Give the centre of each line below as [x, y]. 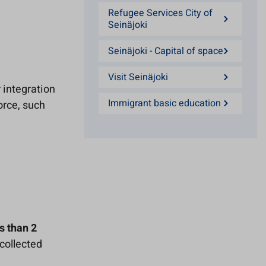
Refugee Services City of [160, 13]
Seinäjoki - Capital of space [166, 51]
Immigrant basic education [164, 103]
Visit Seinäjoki [138, 77]
